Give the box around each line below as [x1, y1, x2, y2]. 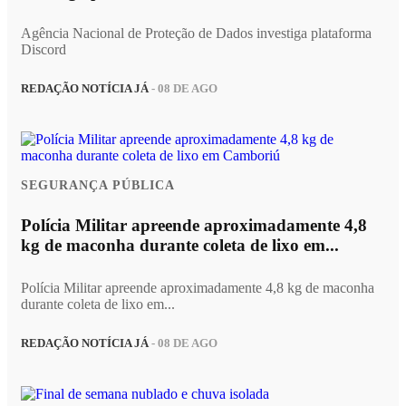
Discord [21, 42, 66, 58]
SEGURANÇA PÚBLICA [21, 177, 175, 192]
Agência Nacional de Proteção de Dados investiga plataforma [21, 25, 372, 42]
